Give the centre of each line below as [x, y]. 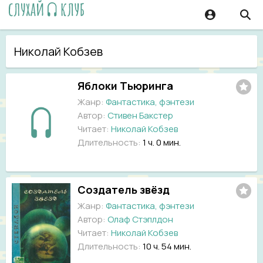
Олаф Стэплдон [140, 219]
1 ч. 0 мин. [162, 142]
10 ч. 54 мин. [167, 246]
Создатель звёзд [124, 189]
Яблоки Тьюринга [125, 86]
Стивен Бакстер [140, 115]
